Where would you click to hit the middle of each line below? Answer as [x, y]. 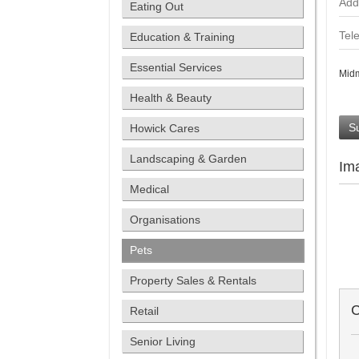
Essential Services [176, 67]
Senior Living [163, 341]
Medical [149, 189]
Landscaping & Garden [188, 159]
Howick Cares [165, 128]
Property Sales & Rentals [193, 280]
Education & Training [182, 37]
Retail [144, 311]
